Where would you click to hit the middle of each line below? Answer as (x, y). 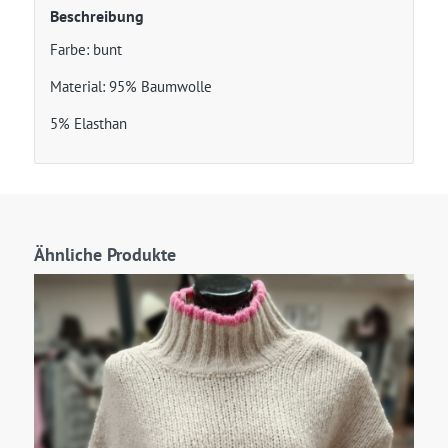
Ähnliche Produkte (104, 255)
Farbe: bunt (85, 50)
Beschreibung (96, 16)
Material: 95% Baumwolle (130, 86)
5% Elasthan (88, 123)
